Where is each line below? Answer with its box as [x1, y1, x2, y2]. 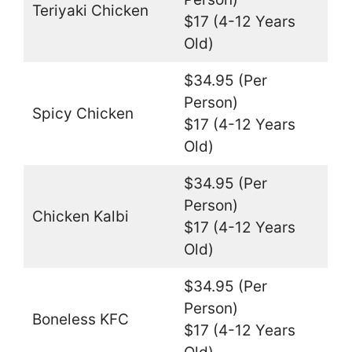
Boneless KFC [31, 310, 129, 328]
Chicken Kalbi [31, 207, 129, 225]
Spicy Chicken [31, 104, 134, 123]
